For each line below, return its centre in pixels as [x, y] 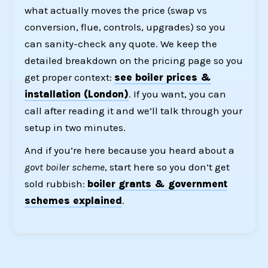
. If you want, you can [177, 94]
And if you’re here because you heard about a [130, 150]
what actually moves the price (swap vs [116, 10]
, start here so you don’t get [167, 167]
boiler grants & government [157, 184]
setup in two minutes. [75, 128]
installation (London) [77, 94]
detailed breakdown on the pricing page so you [134, 61]
